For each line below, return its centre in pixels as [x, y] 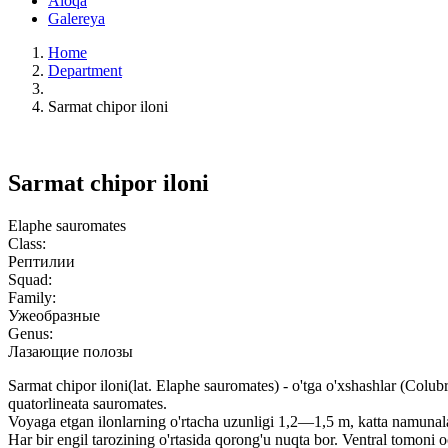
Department [85, 70]
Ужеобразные [54, 315]
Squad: [30, 279]
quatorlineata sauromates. [87, 403]
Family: [32, 297]
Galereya [76, 18]
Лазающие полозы [70, 351]
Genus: [30, 333]
